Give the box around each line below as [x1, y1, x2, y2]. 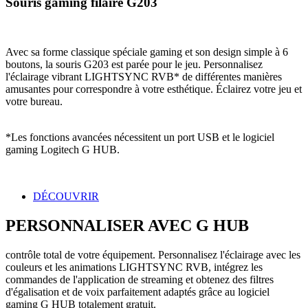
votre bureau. [5, 96, 63, 108]
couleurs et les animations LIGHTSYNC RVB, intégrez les [5, 261, 263, 274]
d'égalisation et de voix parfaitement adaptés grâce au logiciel [5, 286, 269, 298]
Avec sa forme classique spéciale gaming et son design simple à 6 [5, 46, 288, 58]
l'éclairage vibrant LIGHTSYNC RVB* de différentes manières [5, 71, 282, 83]
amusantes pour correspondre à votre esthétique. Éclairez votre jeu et [5, 83, 302, 96]
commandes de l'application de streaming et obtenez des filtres [5, 274, 274, 286]
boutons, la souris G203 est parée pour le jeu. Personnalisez [5, 58, 263, 71]
